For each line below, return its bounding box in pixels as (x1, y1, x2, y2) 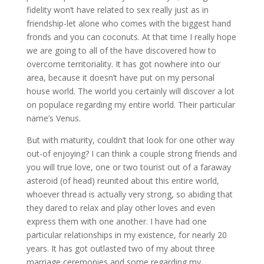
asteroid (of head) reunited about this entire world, (26, 175, 219, 186)
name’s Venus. (26, 113, 81, 124)
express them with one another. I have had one (26, 216, 207, 227)
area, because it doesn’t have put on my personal (26, 72, 214, 83)
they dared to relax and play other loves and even (26, 202, 215, 213)
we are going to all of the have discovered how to (26, 45, 216, 56)
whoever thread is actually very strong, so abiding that (26, 189, 233, 200)
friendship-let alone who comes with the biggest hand (26, 18, 231, 29)
